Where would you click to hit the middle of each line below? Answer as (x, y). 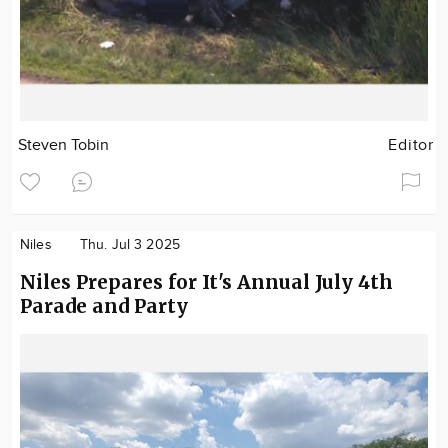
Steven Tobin (64, 145)
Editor (411, 145)
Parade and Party (104, 306)
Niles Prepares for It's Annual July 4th (206, 282)
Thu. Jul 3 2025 (129, 245)
